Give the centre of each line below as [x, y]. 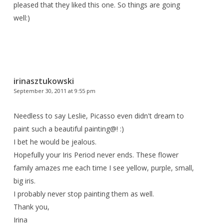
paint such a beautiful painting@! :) [68, 128]
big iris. [24, 180]
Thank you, [31, 206]
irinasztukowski [43, 81]
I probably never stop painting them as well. [83, 193]
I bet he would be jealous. [55, 141]
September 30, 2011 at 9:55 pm [54, 90]
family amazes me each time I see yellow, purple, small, [103, 167]
